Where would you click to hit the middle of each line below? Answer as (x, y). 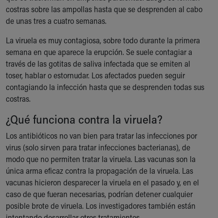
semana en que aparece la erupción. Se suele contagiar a (99, 52)
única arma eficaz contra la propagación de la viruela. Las (100, 171)
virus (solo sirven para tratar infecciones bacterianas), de (98, 147)
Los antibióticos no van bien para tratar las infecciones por (101, 136)
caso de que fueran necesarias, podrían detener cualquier (99, 194)
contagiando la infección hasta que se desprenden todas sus (105, 87)
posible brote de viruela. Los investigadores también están (101, 206)
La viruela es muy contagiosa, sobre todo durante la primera (103, 40)
